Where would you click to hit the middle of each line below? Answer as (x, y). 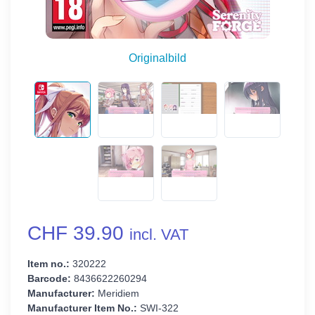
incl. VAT (159, 235)
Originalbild (157, 58)
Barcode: (49, 279)
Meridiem (117, 294)
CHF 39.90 (78, 233)
